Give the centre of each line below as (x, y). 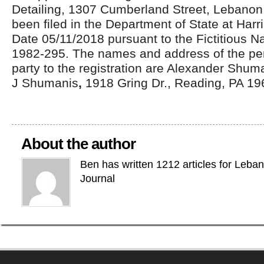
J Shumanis (45, 83)
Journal (98, 179)
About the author (78, 144)
